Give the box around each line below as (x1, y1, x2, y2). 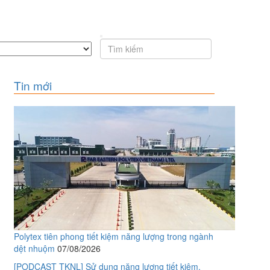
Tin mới (13, 77, 52, 94)
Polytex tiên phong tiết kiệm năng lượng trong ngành (13, 230, 213, 243)
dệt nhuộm (13, 242, 55, 255)
